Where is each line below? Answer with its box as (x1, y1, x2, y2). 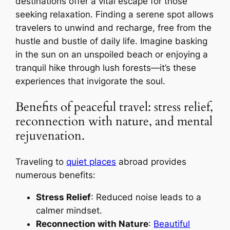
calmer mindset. (36, 205, 103, 216)
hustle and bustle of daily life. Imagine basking (15, 35, 208, 46)
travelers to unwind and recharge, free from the (15, 22, 212, 33)
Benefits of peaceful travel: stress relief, (15, 99, 214, 116)
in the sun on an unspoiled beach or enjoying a (15, 49, 208, 60)
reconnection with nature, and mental (15, 113, 213, 130)
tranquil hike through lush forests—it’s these (15, 62, 197, 73)
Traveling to (15, 157, 67, 167)
